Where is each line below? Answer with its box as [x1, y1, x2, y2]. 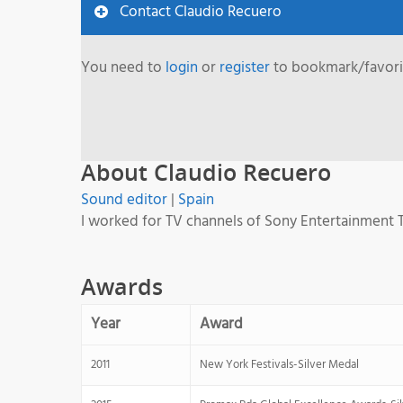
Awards [81, 270, 163, 301]
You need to [81, 55, 166, 80]
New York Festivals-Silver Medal [200, 354, 359, 374]
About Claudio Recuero [81, 156, 331, 187]
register [219, 55, 270, 80]
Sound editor [81, 187, 167, 212]
